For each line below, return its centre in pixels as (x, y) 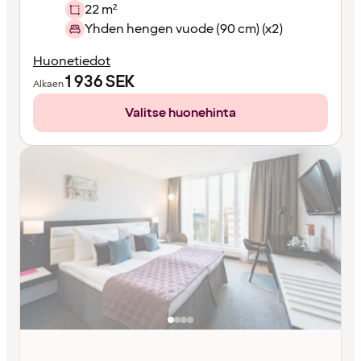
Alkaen (49, 84)
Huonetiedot (72, 61)
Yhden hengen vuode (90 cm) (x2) (184, 29)
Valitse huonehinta (180, 112)
